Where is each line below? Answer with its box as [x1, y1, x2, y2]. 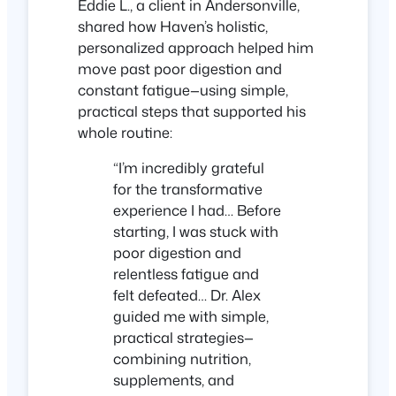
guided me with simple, [113, 306, 269, 327]
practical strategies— [113, 327, 254, 348]
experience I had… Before [113, 200, 281, 221]
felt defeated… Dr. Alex [113, 285, 261, 306]
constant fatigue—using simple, [78, 79, 288, 100]
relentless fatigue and [113, 263, 259, 285]
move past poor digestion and [78, 57, 282, 79]
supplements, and [113, 369, 234, 391]
